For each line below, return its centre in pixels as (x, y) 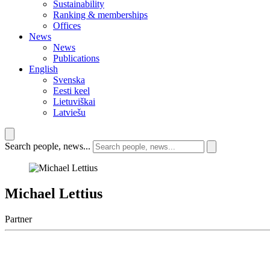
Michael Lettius (54, 193)
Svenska (69, 80)
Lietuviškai (74, 102)
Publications (76, 58)
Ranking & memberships (100, 15)
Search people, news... (48, 146)
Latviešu (69, 113)
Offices (67, 26)
